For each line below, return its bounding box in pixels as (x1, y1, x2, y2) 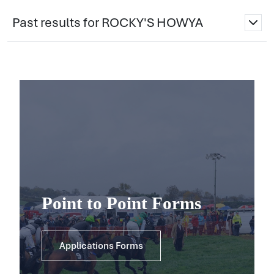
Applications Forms (59, 240, 143, 252)
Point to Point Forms (42, 193, 201, 213)
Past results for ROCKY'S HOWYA (12, 15, 203, 31)
